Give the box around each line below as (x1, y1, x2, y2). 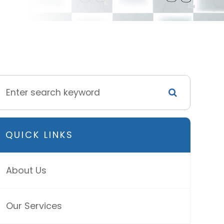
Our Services (5, 199, 62, 212)
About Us (5, 164, 46, 176)
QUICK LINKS (5, 128, 73, 141)
